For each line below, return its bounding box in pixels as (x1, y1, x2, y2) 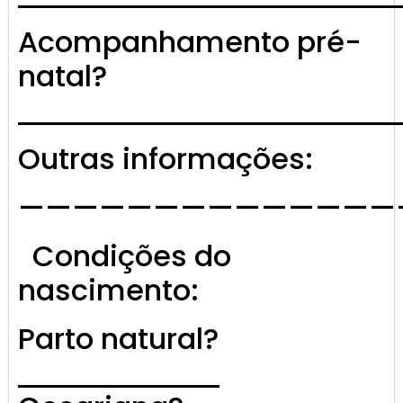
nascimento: (18, 270, 199, 311)
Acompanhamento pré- (18, 22, 362, 63)
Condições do (18, 236, 231, 277)
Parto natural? (18, 318, 219, 360)
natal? (18, 56, 107, 97)
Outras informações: (18, 139, 313, 180)
